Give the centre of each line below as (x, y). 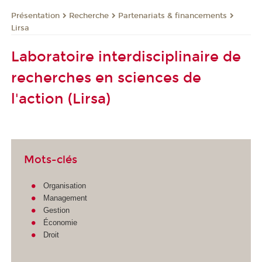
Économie (60, 222)
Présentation (35, 15)
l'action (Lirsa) (61, 99)
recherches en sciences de (106, 78)
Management (65, 198)
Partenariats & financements (173, 15)
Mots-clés (51, 160)
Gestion (56, 210)
